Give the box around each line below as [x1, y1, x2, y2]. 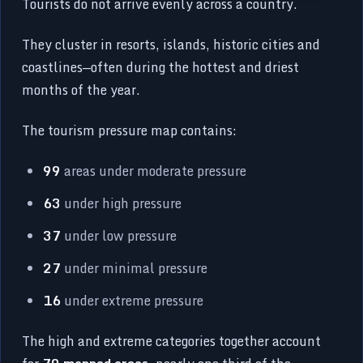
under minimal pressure [61, 257, 208, 279]
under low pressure [61, 224, 177, 246]
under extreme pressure [61, 289, 204, 311]
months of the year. [22, 79, 141, 100]
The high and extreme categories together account [22, 330, 322, 352]
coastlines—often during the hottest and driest [22, 56, 300, 78]
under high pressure [61, 192, 182, 214]
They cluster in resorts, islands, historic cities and [22, 33, 321, 55]
